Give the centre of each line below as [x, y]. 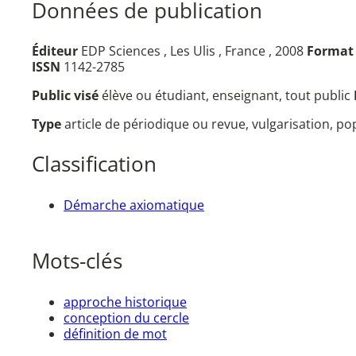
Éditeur [55, 51]
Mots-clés [77, 261]
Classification [94, 164]
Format [330, 51]
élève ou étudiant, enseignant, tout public [228, 96]
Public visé [67, 96]
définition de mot [115, 333]
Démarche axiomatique [134, 205]
